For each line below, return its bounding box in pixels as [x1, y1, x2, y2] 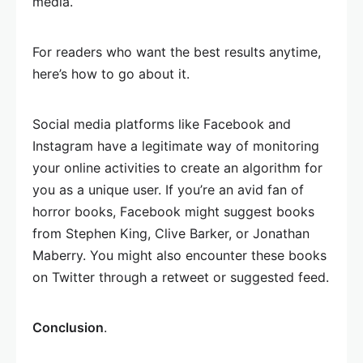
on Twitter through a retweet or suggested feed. [32, 269, 329, 285]
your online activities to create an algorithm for [32, 160, 322, 176]
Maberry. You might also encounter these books [32, 247, 327, 263]
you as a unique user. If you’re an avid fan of [32, 181, 304, 198]
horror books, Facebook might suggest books [32, 203, 314, 220]
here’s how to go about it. [32, 66, 190, 82]
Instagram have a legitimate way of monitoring [32, 138, 319, 154]
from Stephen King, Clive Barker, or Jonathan [32, 225, 310, 241]
